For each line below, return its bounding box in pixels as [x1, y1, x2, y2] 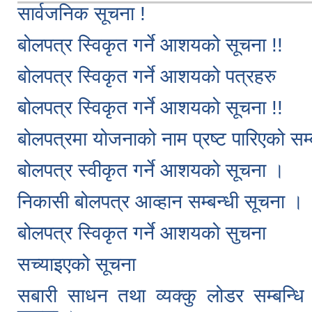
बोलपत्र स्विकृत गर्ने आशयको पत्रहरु [17, 65, 276, 88]
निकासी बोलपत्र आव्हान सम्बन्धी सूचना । [17, 191, 304, 213]
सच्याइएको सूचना [17, 253, 136, 276]
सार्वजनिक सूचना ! [17, 3, 146, 25]
